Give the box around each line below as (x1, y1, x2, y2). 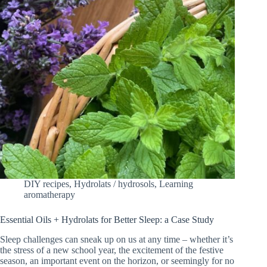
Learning (159, 179, 193, 190)
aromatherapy (24, 190, 75, 200)
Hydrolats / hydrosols (74, 179, 154, 190)
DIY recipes (24, 179, 69, 190)
